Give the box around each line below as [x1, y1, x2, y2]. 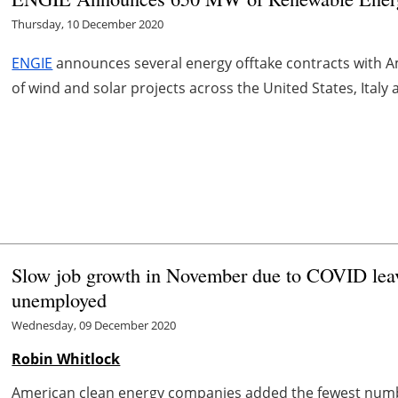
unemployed [12, 286, 107, 314]
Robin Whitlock [12, 349, 121, 370]
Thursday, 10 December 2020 [12, 15, 164, 32]
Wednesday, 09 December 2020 [12, 317, 177, 334]
